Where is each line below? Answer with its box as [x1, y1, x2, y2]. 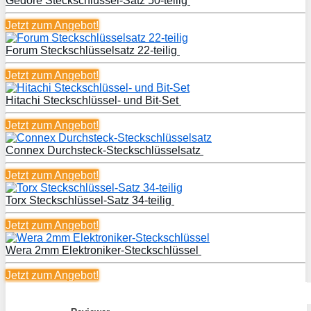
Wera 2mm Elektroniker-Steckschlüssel [6, 244, 201, 256]
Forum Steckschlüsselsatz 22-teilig [6, 44, 180, 56]
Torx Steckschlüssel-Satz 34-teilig [6, 194, 174, 206]
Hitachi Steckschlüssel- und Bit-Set [6, 94, 181, 106]
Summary [18, 287, 62, 299]
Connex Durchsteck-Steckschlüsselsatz [6, 144, 203, 156]
